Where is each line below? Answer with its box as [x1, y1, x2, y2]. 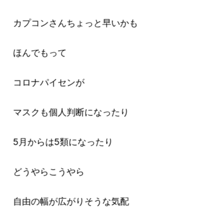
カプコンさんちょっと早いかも [13, 17, 138, 28]
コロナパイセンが [13, 77, 85, 88]
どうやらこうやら [13, 166, 85, 177]
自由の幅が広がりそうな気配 [13, 196, 129, 207]
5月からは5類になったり [13, 136, 113, 147]
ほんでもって [13, 47, 67, 58]
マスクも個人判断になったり [13, 107, 129, 117]
